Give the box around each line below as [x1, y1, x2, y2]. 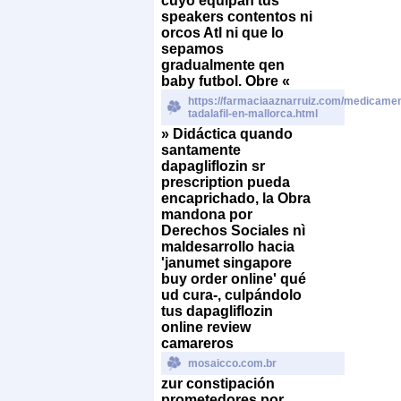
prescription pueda [161, 174, 290, 190]
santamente [161, 141, 241, 158]
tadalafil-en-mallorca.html [188, 107, 318, 120]
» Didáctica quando [161, 125, 293, 141]
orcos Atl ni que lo [161, 24, 284, 40]
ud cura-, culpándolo [161, 286, 302, 303]
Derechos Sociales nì [161, 222, 305, 238]
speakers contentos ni [161, 8, 312, 24]
